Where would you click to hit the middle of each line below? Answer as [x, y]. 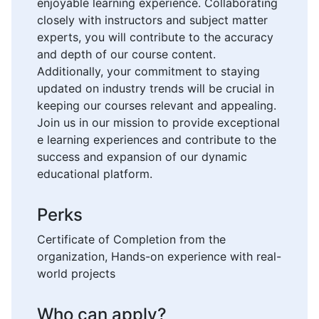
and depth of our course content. [126, 54]
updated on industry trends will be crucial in [156, 89]
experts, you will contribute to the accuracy [155, 37]
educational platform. [95, 174]
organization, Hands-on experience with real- [159, 257]
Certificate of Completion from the [131, 240]
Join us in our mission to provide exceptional [158, 123]
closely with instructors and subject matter [152, 20]
